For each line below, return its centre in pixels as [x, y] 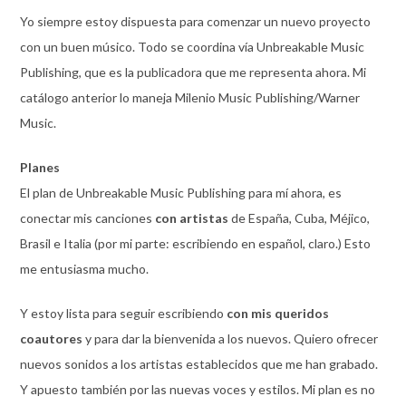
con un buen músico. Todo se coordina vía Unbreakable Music [192, 46]
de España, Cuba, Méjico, [299, 217]
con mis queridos [277, 313]
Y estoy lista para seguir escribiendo [123, 313]
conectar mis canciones [87, 217]
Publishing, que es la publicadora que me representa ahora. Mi [193, 72]
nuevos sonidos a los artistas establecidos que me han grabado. [198, 363]
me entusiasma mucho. [84, 268]
